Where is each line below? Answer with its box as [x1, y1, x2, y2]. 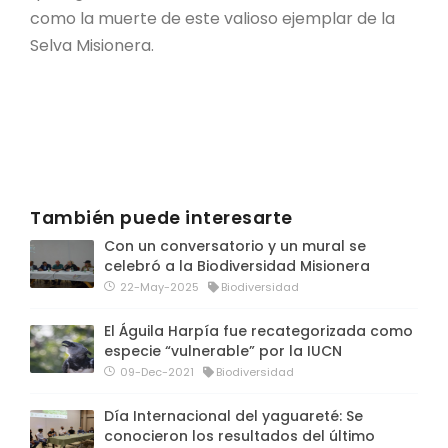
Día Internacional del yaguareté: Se [104, 406, 363, 426]
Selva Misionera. [30, 34, 154, 57]
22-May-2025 [117, 279, 199, 295]
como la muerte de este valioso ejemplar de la [30, 7, 395, 30]
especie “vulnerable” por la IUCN [104, 341, 342, 361]
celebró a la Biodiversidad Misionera [104, 256, 370, 276]
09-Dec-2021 [117, 364, 194, 380]
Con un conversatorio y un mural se [104, 236, 366, 256]
